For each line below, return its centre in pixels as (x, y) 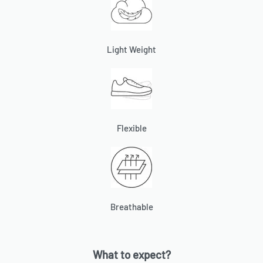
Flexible (131, 128)
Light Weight (131, 50)
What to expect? (131, 255)
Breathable (131, 206)
